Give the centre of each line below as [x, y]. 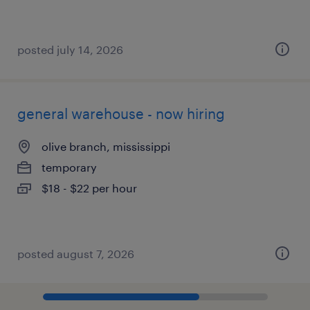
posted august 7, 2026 [76, 254]
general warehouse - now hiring [121, 113]
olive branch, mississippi [106, 146]
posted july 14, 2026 [70, 49]
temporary [69, 167]
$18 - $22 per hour [89, 188]
